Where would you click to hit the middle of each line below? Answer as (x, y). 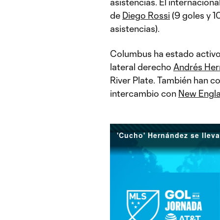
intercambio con (144, 93)
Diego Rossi (146, 15)
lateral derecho (142, 67)
